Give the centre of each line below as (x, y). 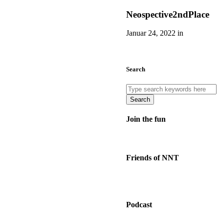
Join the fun (146, 119)
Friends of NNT (153, 157)
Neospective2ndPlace (168, 14)
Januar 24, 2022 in (155, 33)
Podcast (139, 205)
